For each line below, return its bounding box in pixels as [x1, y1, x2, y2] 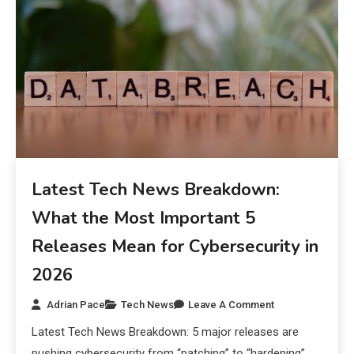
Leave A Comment [188, 298, 275, 311]
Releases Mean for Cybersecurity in [32, 234, 319, 258]
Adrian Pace [47, 298, 106, 311]
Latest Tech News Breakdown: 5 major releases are [32, 324, 299, 339]
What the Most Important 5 [32, 205, 256, 230]
